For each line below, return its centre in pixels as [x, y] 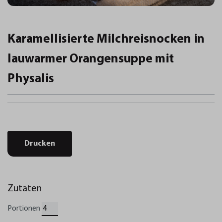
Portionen [24, 208]
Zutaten [25, 189]
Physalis [31, 79]
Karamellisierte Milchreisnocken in [106, 39]
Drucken [40, 143]
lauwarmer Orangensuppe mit [91, 59]
